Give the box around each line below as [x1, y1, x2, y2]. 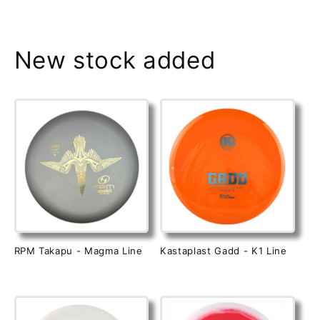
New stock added [14, 46, 216, 75]
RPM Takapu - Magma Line [14, 245, 143, 257]
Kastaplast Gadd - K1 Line [160, 245, 287, 257]
